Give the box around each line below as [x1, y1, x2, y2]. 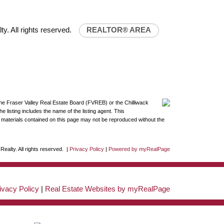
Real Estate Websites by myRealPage [45, 185, 170, 193]
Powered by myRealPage [108, 145, 170, 152]
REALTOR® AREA [86, 26, 151, 34]
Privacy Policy [69, 145, 104, 152]
